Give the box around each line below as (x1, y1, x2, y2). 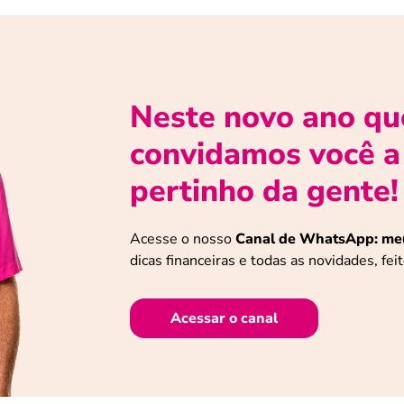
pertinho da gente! (130, 170, 399, 213)
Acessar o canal (170, 308, 278, 329)
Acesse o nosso (130, 229, 235, 250)
